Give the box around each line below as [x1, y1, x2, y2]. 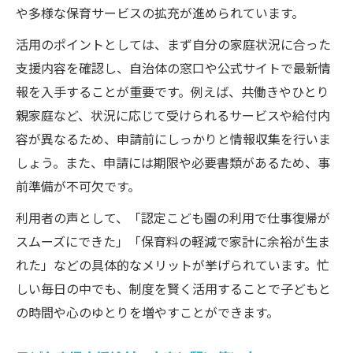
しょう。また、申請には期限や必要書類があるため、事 [16, 153, 330, 172]
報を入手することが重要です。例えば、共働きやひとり [16, 82, 329, 101]
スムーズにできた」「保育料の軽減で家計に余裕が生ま [16, 232, 330, 251]
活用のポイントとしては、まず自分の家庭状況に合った [16, 35, 331, 54]
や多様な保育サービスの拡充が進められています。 [16, 3, 304, 22]
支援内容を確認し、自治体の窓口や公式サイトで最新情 [16, 58, 331, 77]
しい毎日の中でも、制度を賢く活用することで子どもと [16, 279, 331, 298]
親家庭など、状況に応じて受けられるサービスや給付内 [16, 106, 330, 124]
